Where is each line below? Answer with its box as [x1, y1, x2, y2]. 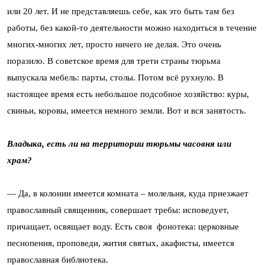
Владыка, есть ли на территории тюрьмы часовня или [7, 139, 231, 148]
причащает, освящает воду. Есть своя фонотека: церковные [7, 222, 239, 231]
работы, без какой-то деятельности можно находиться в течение [7, 23, 257, 33]
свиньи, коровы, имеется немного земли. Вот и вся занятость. [7, 106, 246, 115]
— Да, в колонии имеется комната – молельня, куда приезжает [7, 189, 248, 198]
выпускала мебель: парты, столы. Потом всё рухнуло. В [7, 73, 224, 82]
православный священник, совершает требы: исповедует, [7, 205, 229, 215]
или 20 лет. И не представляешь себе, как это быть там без [7, 7, 234, 16]
